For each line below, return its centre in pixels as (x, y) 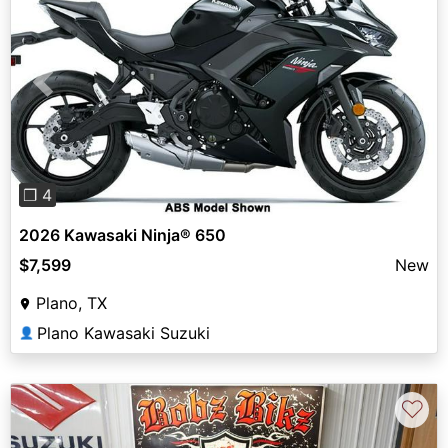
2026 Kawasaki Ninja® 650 (122, 234)
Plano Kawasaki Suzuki (123, 332)
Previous (75, 93)
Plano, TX (71, 302)
